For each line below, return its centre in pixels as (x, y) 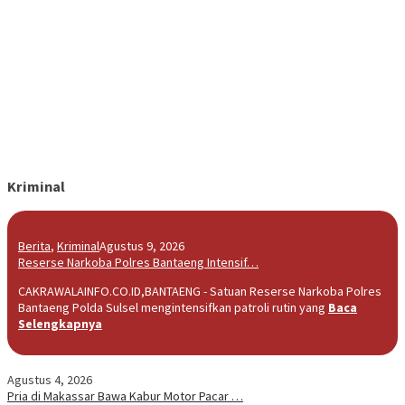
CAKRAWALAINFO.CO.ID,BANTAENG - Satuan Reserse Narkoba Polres (200, 291)
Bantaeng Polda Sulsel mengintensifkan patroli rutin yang (173, 307)
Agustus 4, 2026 (50, 379)
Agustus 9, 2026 (142, 245)
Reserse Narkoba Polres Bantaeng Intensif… (138, 262)
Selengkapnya (60, 323)
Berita (34, 245)
